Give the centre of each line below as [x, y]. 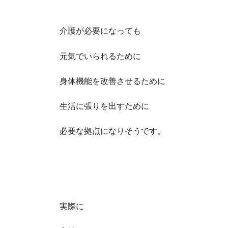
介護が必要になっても [100, 31]
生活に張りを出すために [104, 106]
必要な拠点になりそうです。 [112, 131]
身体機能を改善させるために [112, 81]
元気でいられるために [100, 56]
